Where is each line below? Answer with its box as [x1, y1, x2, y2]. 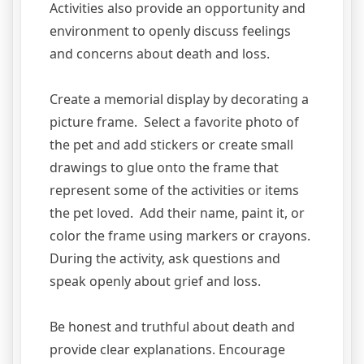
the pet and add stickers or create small [50, 136, 293, 154]
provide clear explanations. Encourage [50, 340, 285, 359]
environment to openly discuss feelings [50, 22, 291, 41]
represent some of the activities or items [50, 181, 299, 200]
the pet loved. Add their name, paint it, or [50, 204, 305, 223]
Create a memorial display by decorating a [50, 90, 309, 109]
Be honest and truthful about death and [50, 318, 295, 336]
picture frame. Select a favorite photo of [50, 113, 299, 132]
